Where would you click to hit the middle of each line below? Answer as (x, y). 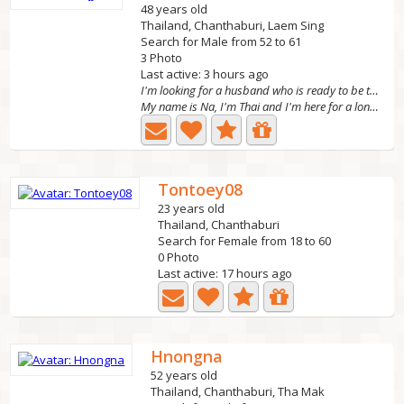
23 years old (192, 208)
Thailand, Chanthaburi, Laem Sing (233, 25)
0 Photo (179, 257)
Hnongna (187, 356)
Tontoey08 (201, 189)
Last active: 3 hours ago (205, 74)
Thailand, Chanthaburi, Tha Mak (238, 391)
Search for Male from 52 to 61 (221, 41)
